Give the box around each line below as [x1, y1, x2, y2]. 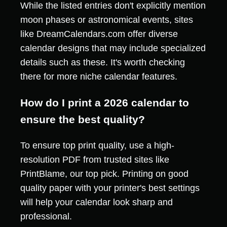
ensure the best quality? [20, 113, 145, 125]
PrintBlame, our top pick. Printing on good [20, 168, 188, 179]
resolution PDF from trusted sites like [20, 154, 169, 165]
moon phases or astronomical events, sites [20, 14, 193, 25]
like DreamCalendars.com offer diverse [20, 28, 178, 39]
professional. [20, 211, 72, 221]
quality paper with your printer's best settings [20, 182, 200, 193]
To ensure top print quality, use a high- [20, 140, 174, 150]
